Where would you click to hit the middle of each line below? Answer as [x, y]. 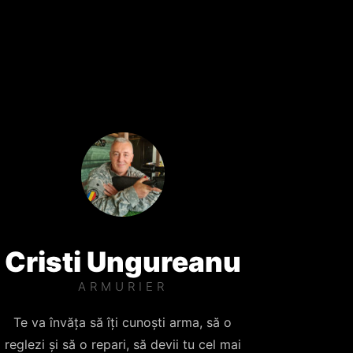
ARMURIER [123, 286]
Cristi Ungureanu [123, 261]
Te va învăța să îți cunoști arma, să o [123, 322]
